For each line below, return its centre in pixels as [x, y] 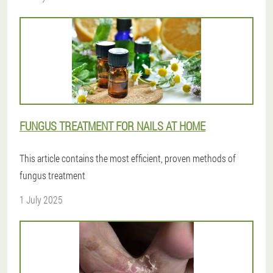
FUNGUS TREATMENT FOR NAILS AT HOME [112, 126]
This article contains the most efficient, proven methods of [128, 158]
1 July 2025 [41, 200]
